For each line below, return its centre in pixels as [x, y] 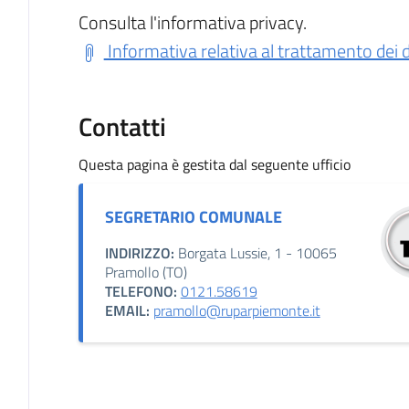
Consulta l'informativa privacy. [192, 23]
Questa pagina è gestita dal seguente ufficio [214, 165]
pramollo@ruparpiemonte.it [236, 311]
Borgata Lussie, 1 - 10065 [255, 253]
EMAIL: [127, 311]
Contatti [122, 127]
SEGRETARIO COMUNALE [193, 217]
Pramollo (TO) [146, 273]
